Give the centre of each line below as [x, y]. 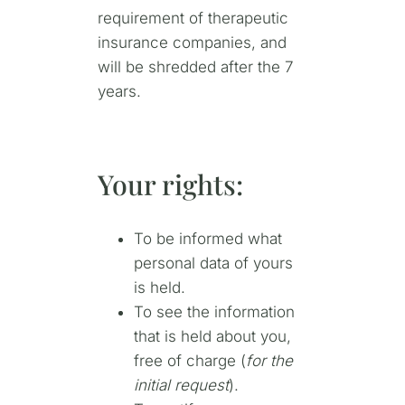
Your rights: [170, 184]
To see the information [214, 312]
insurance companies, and [192, 42]
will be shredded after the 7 [195, 66]
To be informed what [207, 239]
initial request [181, 386]
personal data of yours [213, 264]
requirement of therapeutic [193, 18]
